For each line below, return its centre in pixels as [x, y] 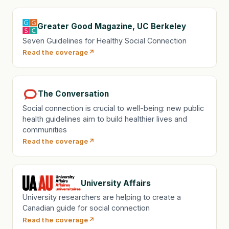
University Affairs [116, 183]
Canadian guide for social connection [86, 208]
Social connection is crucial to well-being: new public [113, 108]
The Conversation [74, 94]
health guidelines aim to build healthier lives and [105, 119]
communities [45, 129]
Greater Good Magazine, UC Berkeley [111, 27]
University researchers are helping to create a [102, 197]
